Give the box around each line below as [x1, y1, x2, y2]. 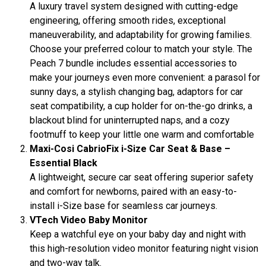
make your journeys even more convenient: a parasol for [30, 72, 260, 84]
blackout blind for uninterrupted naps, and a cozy [30, 115, 230, 126]
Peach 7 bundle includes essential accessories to [30, 58, 237, 69]
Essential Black [30, 157, 97, 169]
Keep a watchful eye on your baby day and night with [30, 229, 246, 240]
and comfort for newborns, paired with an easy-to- [30, 186, 237, 198]
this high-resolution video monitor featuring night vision [30, 243, 258, 255]
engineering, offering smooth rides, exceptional [30, 15, 226, 27]
